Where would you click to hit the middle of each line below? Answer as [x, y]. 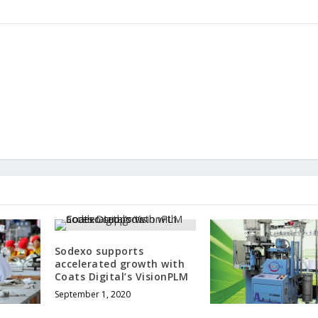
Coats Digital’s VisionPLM [121, 276]
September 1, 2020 [92, 294]
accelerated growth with [120, 264]
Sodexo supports [99, 251]
